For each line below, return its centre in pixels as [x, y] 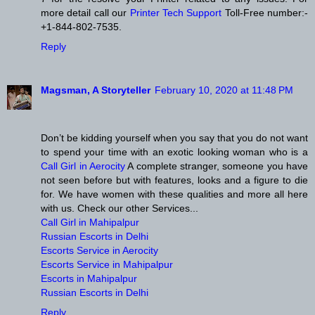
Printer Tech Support [176, 13]
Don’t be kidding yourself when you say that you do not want [174, 138]
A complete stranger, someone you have [217, 166]
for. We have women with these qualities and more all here [174, 194]
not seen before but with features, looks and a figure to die [174, 180]
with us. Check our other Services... [120, 208]
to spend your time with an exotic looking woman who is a [174, 152]
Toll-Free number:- [265, 13]
